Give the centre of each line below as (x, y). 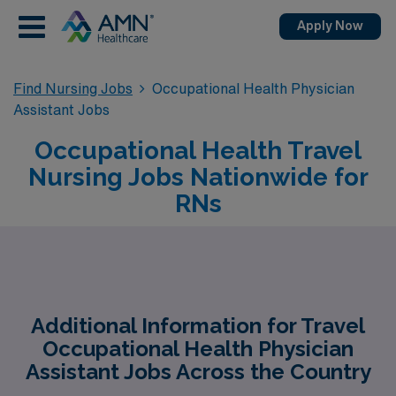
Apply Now (330, 26)
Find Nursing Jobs (73, 88)
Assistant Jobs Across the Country (198, 372)
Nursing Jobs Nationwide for (198, 177)
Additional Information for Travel (198, 326)
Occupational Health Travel (198, 151)
